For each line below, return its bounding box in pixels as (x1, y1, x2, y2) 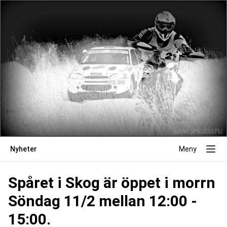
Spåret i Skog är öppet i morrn (8, 173, 215, 192)
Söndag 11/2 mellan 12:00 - (8, 192, 197, 210)
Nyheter (10, 144, 37, 153)
